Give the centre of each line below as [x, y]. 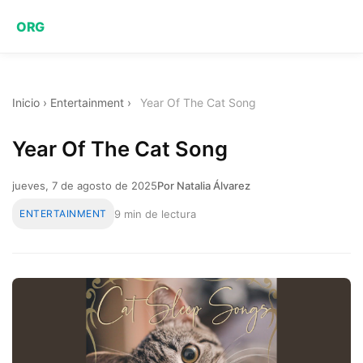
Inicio [26, 102]
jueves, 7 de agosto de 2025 [85, 185]
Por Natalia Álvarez [204, 185]
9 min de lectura [155, 214]
